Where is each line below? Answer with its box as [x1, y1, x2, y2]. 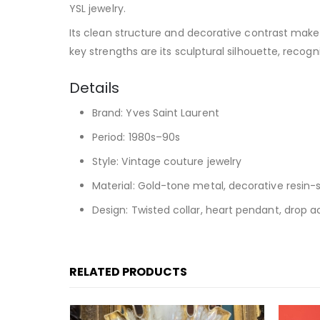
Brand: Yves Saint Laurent [92, 106, 219, 121]
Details [69, 78, 119, 99]
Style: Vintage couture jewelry [92, 154, 242, 169]
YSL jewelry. [69, 1, 126, 16]
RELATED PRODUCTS [69, 264, 187, 281]
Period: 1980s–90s [92, 130, 181, 145]
